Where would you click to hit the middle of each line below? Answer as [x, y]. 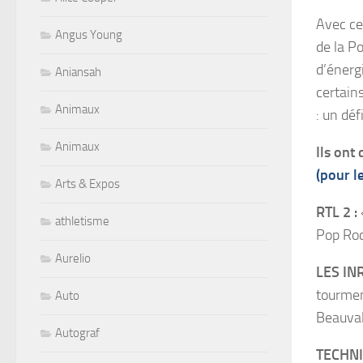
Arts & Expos [88, 184]
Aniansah [78, 73]
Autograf [77, 333]
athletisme [82, 222]
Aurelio [73, 259]
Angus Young [89, 35]
